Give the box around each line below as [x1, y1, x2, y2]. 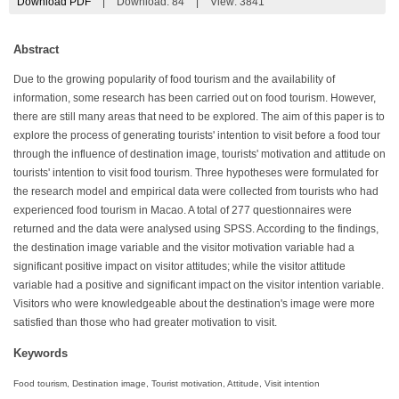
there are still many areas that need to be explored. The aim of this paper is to [13, 110, 385, 122]
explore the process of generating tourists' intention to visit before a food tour [13, 129, 380, 141]
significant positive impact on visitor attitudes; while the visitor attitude [13, 260, 346, 272]
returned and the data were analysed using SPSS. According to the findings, [13, 223, 379, 234]
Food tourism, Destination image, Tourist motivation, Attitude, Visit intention [13, 378, 320, 388]
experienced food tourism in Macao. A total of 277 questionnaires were [13, 204, 352, 216]
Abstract [13, 42, 59, 56]
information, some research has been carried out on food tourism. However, [13, 92, 376, 103]
